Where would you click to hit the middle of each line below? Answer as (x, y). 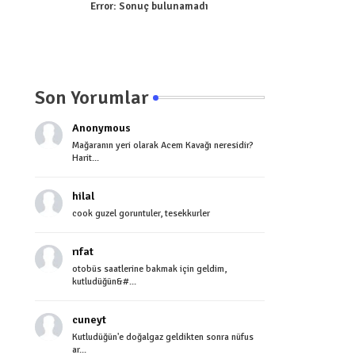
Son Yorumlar (92, 97)
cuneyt (89, 320)
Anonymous (101, 128)
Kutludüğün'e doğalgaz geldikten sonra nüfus (162, 337)
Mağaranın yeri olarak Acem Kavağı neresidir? (162, 145)
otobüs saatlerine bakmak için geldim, (149, 269)
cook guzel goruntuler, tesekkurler (141, 214)
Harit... (85, 158)
